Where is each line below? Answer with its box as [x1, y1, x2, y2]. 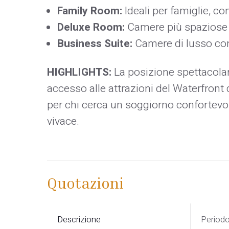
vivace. [47, 113, 79, 130]
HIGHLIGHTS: [47, 64, 111, 81]
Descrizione [57, 213, 101, 226]
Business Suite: [57, 36, 132, 52]
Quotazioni [47, 174, 124, 193]
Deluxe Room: [57, 19, 125, 36]
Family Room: [57, 3, 122, 19]
